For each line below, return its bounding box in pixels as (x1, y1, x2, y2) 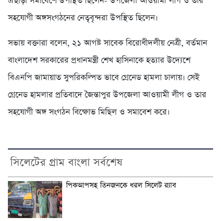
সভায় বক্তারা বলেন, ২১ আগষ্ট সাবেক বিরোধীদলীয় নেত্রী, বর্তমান (8, 37, 207, 49)
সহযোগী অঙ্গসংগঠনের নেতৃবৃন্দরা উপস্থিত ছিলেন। (8, 12, 158, 24)
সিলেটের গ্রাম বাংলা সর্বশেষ (10, 155, 122, 170)
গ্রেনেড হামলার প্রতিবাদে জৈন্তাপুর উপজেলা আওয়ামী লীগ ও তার (8, 89, 206, 101)
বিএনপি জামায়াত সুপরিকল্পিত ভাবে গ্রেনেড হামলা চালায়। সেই (8, 72, 199, 83)
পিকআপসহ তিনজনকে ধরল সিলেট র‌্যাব (66, 180, 176, 190)
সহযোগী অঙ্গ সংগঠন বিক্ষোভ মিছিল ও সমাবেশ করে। (8, 106, 170, 118)
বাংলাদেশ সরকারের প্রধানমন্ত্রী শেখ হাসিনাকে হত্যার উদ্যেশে (8, 54, 190, 66)
